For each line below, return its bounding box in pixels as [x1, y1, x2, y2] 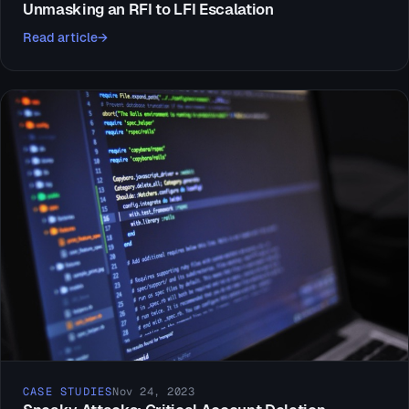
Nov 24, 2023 [112, 384, 195, 400]
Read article [23, 30, 98, 46]
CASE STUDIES [23, 384, 113, 400]
